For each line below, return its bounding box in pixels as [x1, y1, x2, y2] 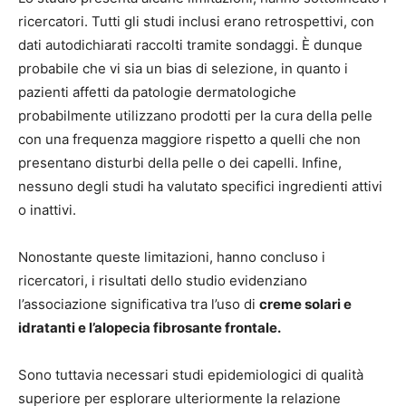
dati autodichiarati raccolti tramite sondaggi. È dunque [18, 35, 362, 53]
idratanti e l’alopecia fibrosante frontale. [18, 318, 281, 336]
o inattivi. [18, 200, 76, 218]
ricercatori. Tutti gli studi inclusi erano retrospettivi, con [18, 12, 374, 30]
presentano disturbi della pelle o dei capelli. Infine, [18, 153, 342, 171]
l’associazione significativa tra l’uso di [18, 295, 259, 313]
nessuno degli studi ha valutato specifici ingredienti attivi [18, 177, 382, 195]
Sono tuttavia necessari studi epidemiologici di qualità [18, 365, 363, 383]
